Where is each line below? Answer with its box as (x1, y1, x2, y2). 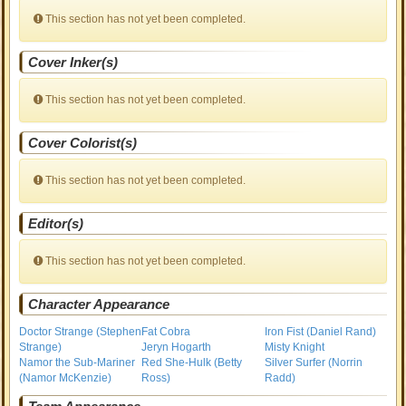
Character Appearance (28, 296, 170, 312)
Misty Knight (264, 341, 324, 353)
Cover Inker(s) (28, 54, 119, 70)
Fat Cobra (141, 325, 191, 338)
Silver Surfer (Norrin (264, 356, 362, 369)
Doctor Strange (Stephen (19, 325, 142, 338)
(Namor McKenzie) (19, 372, 112, 384)
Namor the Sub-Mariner (19, 356, 136, 369)
